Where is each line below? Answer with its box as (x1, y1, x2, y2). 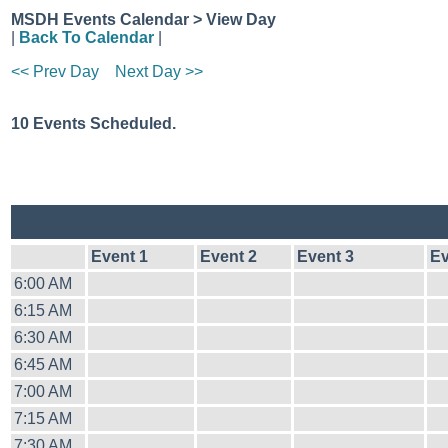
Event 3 (297, 248, 354, 265)
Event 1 (91, 248, 148, 265)
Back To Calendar (19, 29, 154, 46)
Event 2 (200, 248, 257, 265)
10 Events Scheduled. (11, 115, 176, 132)
